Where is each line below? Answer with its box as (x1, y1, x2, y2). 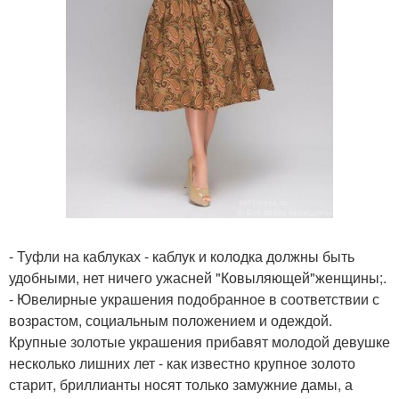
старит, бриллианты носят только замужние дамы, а (9, 374, 353, 395)
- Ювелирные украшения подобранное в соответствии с (9, 289, 379, 310)
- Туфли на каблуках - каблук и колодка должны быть (9, 246, 354, 267)
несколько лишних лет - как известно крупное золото (9, 353, 355, 374)
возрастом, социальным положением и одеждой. (9, 310, 332, 331)
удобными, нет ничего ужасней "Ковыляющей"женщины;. (9, 267, 387, 289)
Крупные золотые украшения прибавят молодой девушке (9, 331, 390, 353)
